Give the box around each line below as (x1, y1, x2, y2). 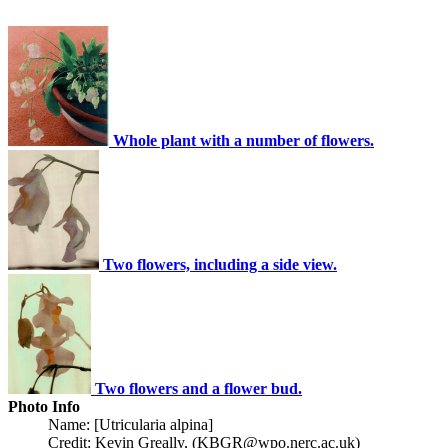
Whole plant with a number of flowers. (113, 132, 374, 149)
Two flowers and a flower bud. (95, 380, 302, 397)
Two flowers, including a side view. (103, 256, 337, 273)
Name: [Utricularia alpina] (48, 416, 213, 433)
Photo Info (8, 398, 80, 415)
